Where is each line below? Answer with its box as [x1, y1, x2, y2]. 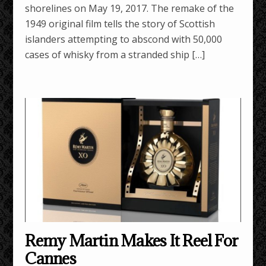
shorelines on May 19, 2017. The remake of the [25, 1, 235, 15]
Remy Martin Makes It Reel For [25, 230, 239, 251]
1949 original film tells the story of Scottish [25, 17, 216, 30]
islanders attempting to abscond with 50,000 [25, 32, 223, 46]
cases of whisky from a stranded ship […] [25, 47, 205, 61]
